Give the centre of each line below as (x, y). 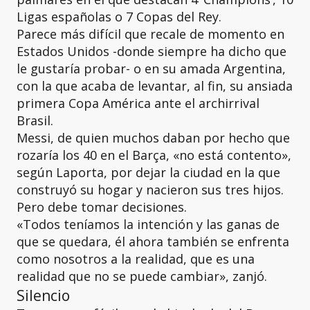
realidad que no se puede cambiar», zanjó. (144, 276)
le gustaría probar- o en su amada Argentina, (151, 69)
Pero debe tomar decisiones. (102, 207)
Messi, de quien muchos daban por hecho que (153, 138)
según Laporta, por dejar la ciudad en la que (148, 172)
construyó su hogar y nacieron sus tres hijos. (150, 190)
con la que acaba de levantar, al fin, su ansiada (155, 86)
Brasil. (35, 120)
